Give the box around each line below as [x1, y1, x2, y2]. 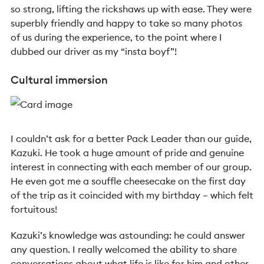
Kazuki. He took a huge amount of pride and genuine [11, 147, 244, 159]
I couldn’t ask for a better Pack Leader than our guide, [11, 133, 252, 144]
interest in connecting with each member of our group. [11, 161, 252, 173]
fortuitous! [11, 203, 57, 215]
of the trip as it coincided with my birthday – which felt [11, 189, 253, 201]
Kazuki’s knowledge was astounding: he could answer [11, 229, 245, 241]
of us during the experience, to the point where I [11, 31, 222, 43]
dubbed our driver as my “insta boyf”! [11, 45, 177, 57]
